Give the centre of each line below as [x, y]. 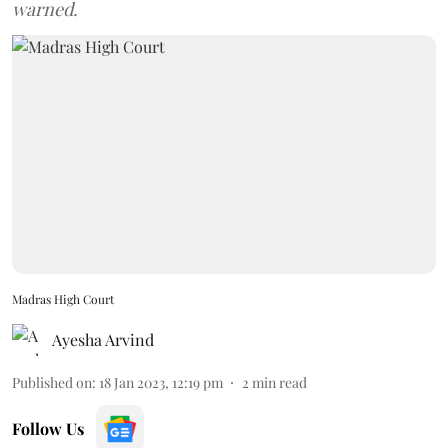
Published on [52, 382]
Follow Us [48, 428]
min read [279, 382]
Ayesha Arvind [103, 339]
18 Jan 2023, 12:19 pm [161, 382]
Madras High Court [63, 298]
